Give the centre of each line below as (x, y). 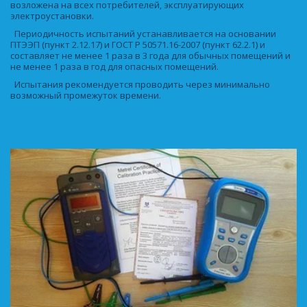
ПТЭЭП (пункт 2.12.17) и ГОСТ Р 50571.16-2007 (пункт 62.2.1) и (138, 45)
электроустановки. (53, 16)
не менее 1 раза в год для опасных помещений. (115, 66)
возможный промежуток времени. (87, 95)
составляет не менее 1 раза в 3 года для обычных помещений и (150, 56)
